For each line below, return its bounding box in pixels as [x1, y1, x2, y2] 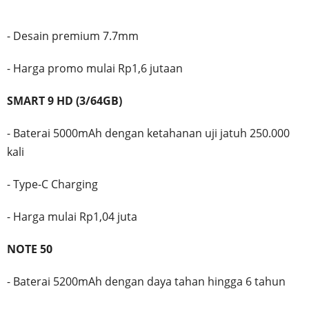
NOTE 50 [7, 241, 52, 257]
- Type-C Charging [7, 176, 98, 192]
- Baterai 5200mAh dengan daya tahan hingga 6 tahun [7, 273, 286, 289]
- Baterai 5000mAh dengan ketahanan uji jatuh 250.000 [7, 125, 290, 141]
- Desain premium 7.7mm [7, 28, 139, 43]
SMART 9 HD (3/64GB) [7, 92, 122, 108]
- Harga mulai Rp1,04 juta [7, 208, 137, 224]
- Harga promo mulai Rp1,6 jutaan [7, 60, 183, 76]
